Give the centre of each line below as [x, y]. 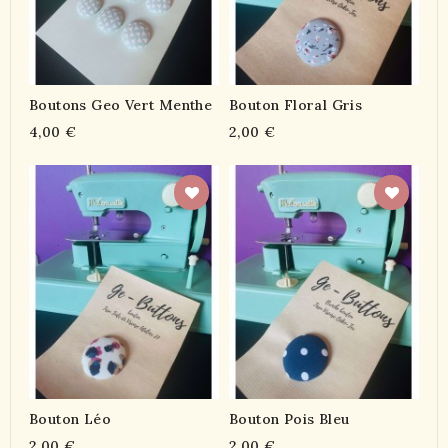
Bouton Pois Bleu [289, 418]
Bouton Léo [70, 418]
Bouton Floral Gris [296, 104]
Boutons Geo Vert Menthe [121, 104]
